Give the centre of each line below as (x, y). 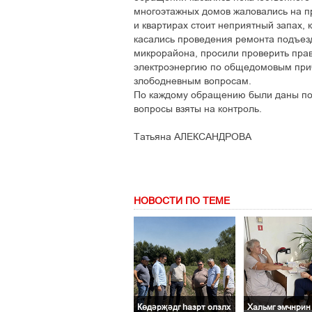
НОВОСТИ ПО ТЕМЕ (182, 201)
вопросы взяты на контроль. (198, 109)
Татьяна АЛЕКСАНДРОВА (193, 136)
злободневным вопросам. (193, 81)
